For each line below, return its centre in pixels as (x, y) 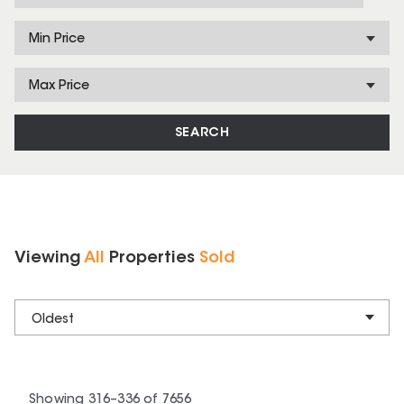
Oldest (53, 320)
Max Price (59, 87)
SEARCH (202, 133)
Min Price (57, 40)
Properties (152, 259)
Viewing (49, 259)
